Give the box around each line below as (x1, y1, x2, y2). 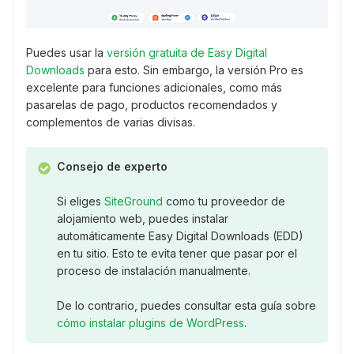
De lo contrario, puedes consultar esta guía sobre (56, 299, 316, 313)
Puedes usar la (26, 46, 107, 60)
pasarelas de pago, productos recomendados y (26, 98, 277, 112)
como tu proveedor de (162, 194, 285, 209)
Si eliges (56, 194, 104, 209)
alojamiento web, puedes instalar (56, 212, 228, 226)
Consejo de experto (56, 160, 168, 174)
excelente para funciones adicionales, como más (26, 81, 282, 95)
